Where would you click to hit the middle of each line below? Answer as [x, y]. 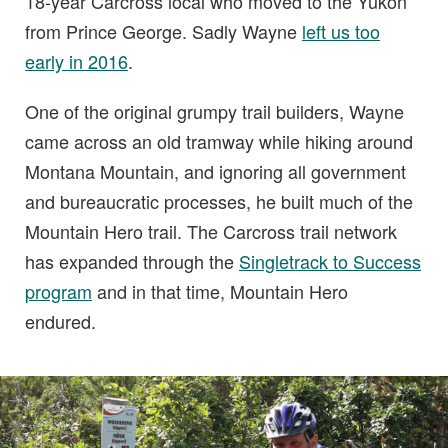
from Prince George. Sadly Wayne [163, 31]
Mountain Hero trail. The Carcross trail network [211, 231]
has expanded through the [132, 261]
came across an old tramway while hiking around [219, 141]
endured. [60, 321]
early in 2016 [76, 61]
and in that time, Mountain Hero [220, 291]
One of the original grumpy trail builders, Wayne [214, 111]
